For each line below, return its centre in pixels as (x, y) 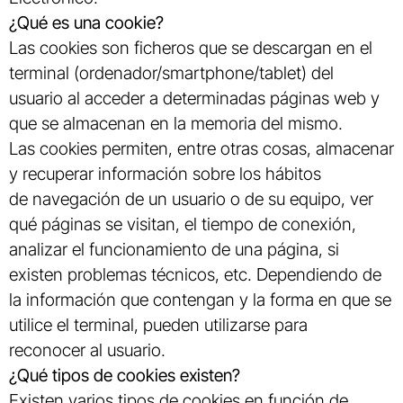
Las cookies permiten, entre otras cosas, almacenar (201, 148)
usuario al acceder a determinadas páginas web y (194, 98)
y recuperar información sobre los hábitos (165, 173)
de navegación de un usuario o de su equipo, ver (191, 198)
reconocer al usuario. (87, 349)
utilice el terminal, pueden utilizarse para (158, 324)
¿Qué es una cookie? (86, 22)
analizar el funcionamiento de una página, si (174, 249)
